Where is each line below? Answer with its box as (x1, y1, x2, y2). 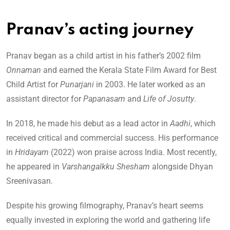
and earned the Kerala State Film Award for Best (41, 65, 217, 75)
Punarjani (60, 80, 94, 90)
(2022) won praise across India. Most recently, (49, 147, 217, 158)
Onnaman (6, 65, 41, 75)
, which (190, 119, 216, 129)
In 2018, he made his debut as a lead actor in (6, 119, 170, 129)
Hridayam (15, 147, 49, 158)
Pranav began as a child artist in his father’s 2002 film (6, 51, 201, 61)
